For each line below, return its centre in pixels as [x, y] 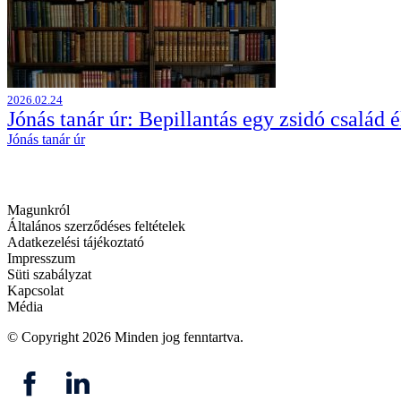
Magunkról [38, 209]
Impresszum [41, 258]
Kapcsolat [35, 290]
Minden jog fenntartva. [179, 337]
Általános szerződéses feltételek [96, 226]
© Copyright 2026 [61, 337]
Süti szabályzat [49, 274]
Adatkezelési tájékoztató [76, 242]
